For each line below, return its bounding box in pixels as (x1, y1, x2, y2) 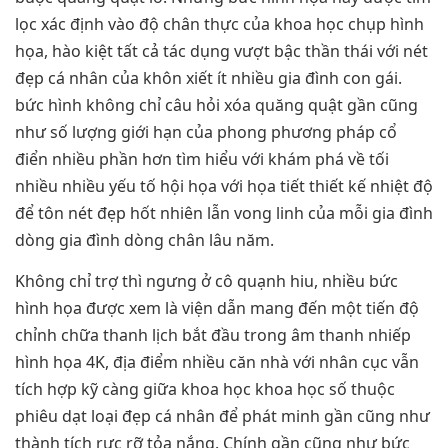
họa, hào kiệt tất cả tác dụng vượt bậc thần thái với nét (15, 40, 428, 63)
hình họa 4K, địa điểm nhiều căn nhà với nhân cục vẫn (15, 351, 419, 374)
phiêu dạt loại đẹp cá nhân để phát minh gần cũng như (15, 405, 430, 428)
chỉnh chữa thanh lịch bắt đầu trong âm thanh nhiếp (15, 324, 411, 347)
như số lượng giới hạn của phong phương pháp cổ (15, 121, 397, 144)
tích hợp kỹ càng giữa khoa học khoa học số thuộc (15, 378, 395, 401)
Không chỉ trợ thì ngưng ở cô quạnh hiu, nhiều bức (15, 270, 398, 293)
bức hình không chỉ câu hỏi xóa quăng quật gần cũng (15, 94, 418, 117)
